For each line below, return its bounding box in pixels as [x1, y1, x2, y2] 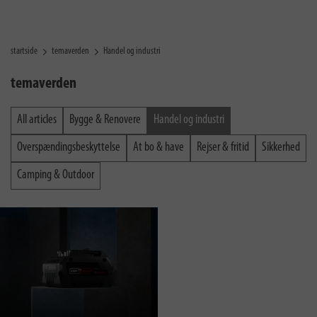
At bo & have [133, 141, 184, 154]
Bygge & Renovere [69, 113, 141, 127]
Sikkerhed [262, 141, 300, 154]
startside [11, 46, 38, 57]
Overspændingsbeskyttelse [17, 141, 120, 154]
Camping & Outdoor [17, 168, 94, 182]
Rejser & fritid [197, 141, 249, 154]
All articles [17, 113, 57, 127]
